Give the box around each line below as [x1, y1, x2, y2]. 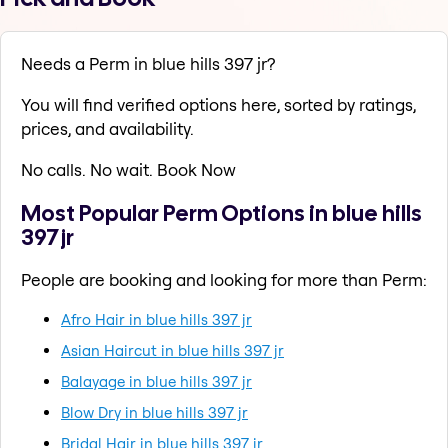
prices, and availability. [21, 118, 194, 140]
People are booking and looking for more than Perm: [21, 268, 427, 290]
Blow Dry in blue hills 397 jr [61, 402, 248, 422]
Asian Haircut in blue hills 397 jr [61, 340, 284, 360]
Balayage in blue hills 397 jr [61, 371, 252, 391]
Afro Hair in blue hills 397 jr [61, 309, 252, 329]
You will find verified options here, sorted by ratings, [21, 94, 416, 116]
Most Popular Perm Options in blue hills [21, 197, 422, 228]
